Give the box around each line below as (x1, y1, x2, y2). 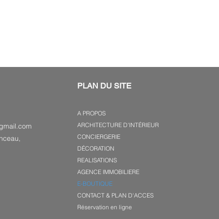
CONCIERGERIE (77, 132, 120, 140)
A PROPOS (77, 109, 106, 117)
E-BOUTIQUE (77, 179, 112, 187)
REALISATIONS (77, 156, 117, 164)
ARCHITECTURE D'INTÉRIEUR (77, 121, 159, 129)
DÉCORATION (77, 144, 114, 152)
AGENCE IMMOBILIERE (77, 168, 139, 175)
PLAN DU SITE (77, 81, 131, 90)
